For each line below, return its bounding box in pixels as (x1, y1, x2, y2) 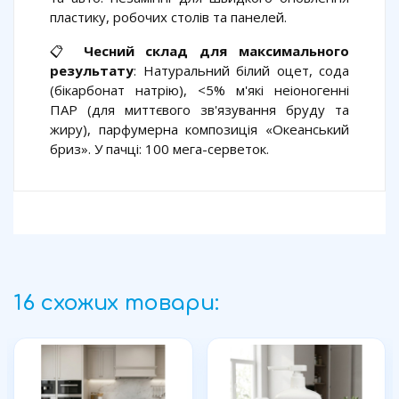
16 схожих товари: (13, 291, 219, 316)
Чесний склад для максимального (83, 42, 350, 61)
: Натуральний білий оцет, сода (134, 61, 349, 80)
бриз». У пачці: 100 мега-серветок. (50, 140, 269, 159)
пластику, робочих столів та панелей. (50, 8, 287, 27)
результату (50, 61, 134, 80)
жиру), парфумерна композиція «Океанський (50, 120, 349, 139)
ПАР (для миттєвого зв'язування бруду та (50, 101, 349, 119)
